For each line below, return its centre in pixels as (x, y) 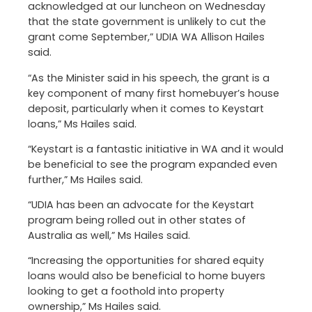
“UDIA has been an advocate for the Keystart (141, 205)
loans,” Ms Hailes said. (82, 124)
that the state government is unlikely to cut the (147, 22)
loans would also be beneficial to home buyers (147, 276)
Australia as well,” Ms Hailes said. (109, 236)
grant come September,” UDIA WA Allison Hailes (146, 37)
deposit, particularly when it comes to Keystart (146, 108)
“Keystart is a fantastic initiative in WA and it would (156, 149)
